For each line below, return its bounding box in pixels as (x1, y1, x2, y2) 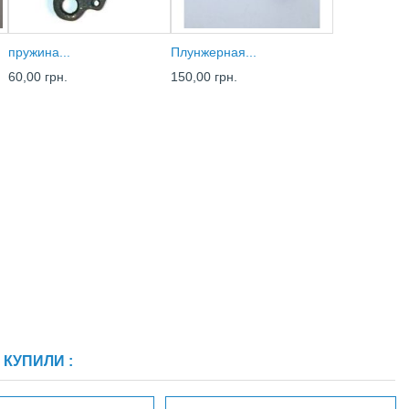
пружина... (8, 45, 70, 60)
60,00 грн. (8, 69, 68, 85)
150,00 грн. (171, 69, 237, 85)
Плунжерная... (171, 45, 257, 60)
